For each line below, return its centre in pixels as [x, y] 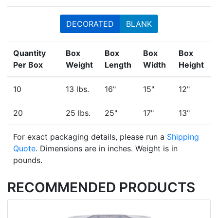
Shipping [183, 137]
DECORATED [90, 24]
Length [118, 65]
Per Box [28, 65]
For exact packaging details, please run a [90, 137]
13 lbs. [77, 89]
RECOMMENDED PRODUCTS [101, 188]
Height [191, 65]
